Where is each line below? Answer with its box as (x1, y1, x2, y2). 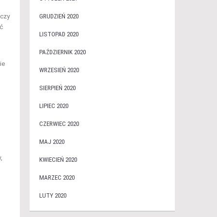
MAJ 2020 (39, 138, 64, 145)
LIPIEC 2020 (39, 102, 68, 109)
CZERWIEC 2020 (39, 120, 79, 127)
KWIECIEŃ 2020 (39, 156, 77, 163)
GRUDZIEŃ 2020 (39, 13, 78, 20)
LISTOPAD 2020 (39, 31, 78, 38)
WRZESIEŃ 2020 (39, 66, 79, 74)
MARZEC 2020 (39, 174, 75, 181)
